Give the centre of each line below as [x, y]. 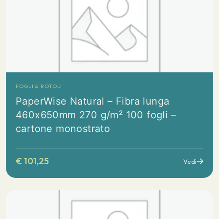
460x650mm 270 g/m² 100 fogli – [96, 115]
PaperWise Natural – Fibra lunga [93, 101]
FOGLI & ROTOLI [39, 86]
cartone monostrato [63, 129]
